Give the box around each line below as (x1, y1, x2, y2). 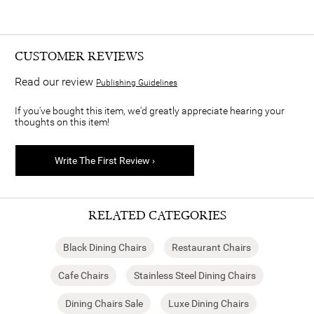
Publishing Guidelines (96, 77, 177, 88)
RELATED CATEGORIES (88, 207, 226, 223)
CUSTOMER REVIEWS (15, 48, 144, 64)
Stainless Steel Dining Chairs (134, 269, 256, 281)
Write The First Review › (55, 154, 155, 166)
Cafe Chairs (58, 269, 109, 281)
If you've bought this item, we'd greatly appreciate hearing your (15, 104, 285, 116)
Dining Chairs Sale (65, 297, 143, 309)
